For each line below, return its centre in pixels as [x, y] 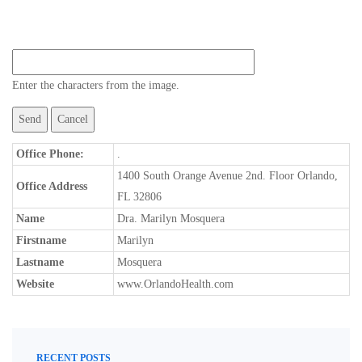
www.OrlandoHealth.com [175, 284]
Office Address [52, 186]
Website [35, 284]
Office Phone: [50, 154]
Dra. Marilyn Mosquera [171, 219]
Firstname [41, 240]
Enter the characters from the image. [96, 85]
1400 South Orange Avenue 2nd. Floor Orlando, [227, 176]
